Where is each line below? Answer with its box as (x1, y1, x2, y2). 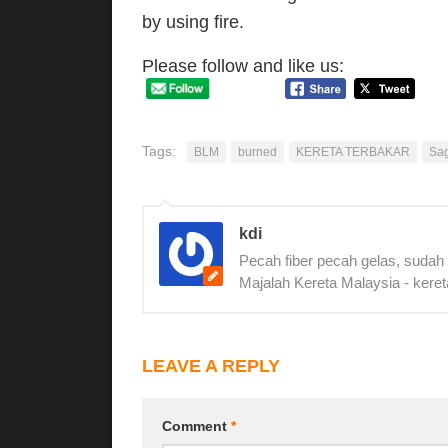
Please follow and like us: (142, 56, 344, 76)
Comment (162, 417, 231, 434)
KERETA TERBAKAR (296, 144, 410, 159)
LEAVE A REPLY (142, 355, 280, 376)
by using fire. (142, 12, 244, 32)
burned (238, 144, 277, 159)
